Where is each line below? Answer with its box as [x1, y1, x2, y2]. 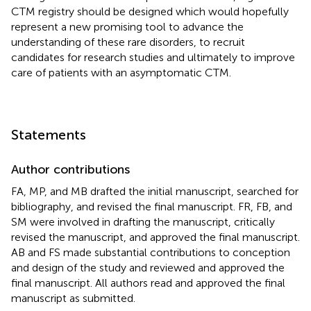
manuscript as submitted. [11, 291, 135, 305]
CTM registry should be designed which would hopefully [11, 4, 289, 18]
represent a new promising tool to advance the [11, 19, 244, 33]
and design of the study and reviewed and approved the [11, 260, 285, 274]
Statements [11, 126, 86, 143]
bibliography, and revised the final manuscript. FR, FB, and [11, 199, 292, 213]
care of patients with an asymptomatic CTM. [11, 65, 231, 79]
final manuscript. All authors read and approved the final [11, 276, 285, 289]
